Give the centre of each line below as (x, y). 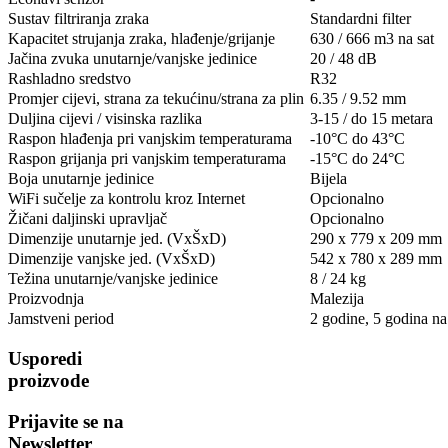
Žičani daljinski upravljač (87, 219)
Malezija (337, 299)
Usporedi (45, 359)
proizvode (48, 381)
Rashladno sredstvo (69, 79)
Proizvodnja (46, 299)
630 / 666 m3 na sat (372, 39)
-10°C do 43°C (357, 139)
